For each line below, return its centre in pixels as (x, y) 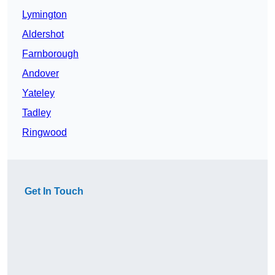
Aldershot (43, 34)
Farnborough (50, 54)
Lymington (45, 15)
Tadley (37, 113)
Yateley (38, 93)
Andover (41, 74)
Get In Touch (54, 192)
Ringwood (45, 133)
